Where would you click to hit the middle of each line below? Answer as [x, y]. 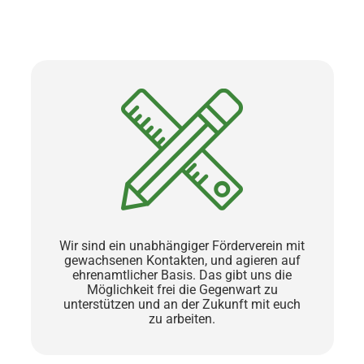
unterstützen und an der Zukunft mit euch [182, 304]
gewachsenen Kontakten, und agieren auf [182, 260]
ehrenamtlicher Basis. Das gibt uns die [182, 275]
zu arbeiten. [182, 318]
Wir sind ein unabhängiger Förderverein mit [182, 245]
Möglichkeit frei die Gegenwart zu [182, 289]
